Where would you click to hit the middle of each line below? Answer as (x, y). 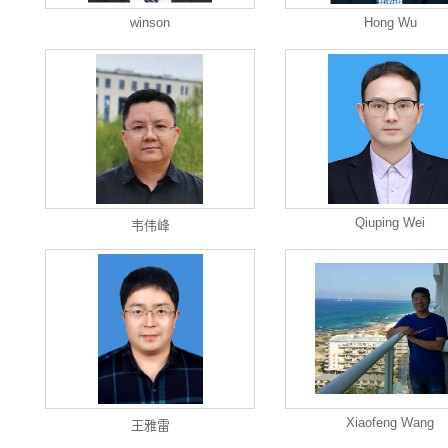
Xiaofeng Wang (390, 422)
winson (150, 22)
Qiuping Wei (390, 222)
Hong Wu (390, 22)
